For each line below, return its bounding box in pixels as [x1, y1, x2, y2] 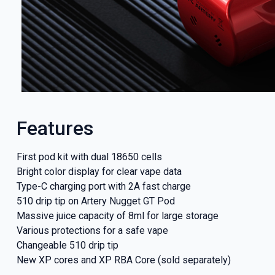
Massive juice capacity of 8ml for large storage [16, 209, 219, 222]
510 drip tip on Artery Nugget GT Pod [16, 195, 175, 207]
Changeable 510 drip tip [16, 239, 118, 251]
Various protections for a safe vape [16, 224, 168, 236]
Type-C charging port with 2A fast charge [16, 180, 191, 192]
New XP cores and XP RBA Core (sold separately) [16, 254, 231, 266]
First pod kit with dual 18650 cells [16, 150, 162, 163]
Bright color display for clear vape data [16, 165, 182, 177]
